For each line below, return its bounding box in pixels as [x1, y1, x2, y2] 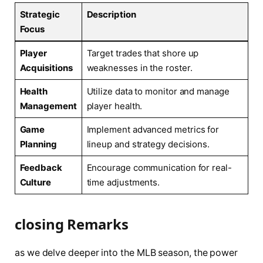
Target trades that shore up [86, 47, 199, 59]
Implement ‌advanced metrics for [86, 123, 220, 135]
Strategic [19, 8, 60, 20]
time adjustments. [86, 176, 160, 188]
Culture [19, 176, 51, 188]
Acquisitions [19, 62, 73, 73]
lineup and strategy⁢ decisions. [86, 138, 210, 150]
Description [86, 8, 136, 20]
